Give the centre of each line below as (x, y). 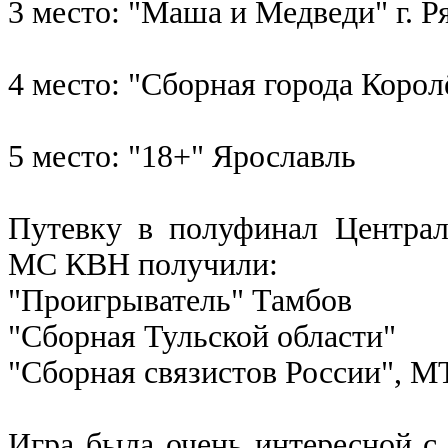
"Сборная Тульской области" (202, 336)
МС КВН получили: (143, 264)
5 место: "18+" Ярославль (182, 156)
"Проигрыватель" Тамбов (180, 300)
